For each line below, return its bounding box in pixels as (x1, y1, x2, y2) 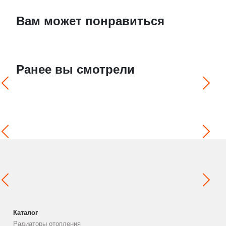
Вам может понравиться (16, 14, 165, 28)
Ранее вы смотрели (16, 63, 135, 77)
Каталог (13, 209, 38, 217)
